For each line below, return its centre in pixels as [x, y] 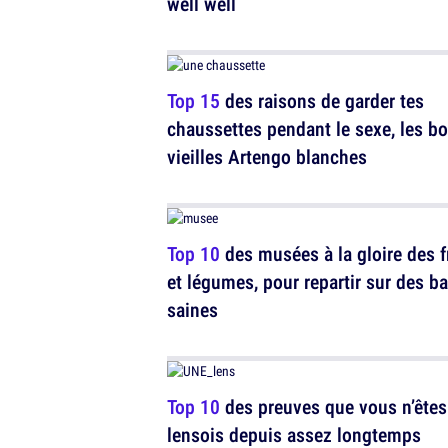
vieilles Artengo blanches [267, 156]
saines [192, 309]
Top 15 [193, 100]
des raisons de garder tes [322, 100]
